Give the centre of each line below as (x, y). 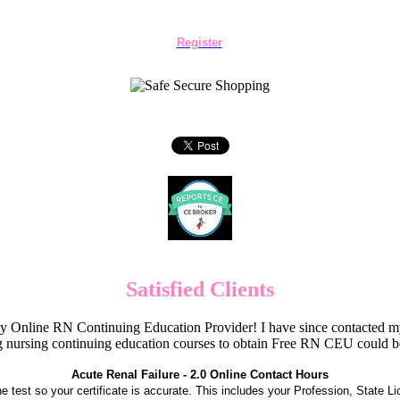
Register (199, 42)
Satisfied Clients (200, 289)
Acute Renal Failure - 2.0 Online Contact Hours (200, 374)
